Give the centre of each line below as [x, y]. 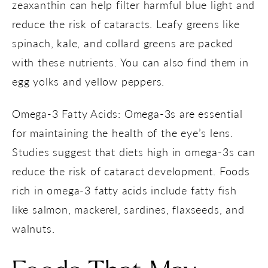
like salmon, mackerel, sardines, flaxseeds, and [128, 209]
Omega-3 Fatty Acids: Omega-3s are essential [127, 113]
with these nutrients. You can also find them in [130, 62]
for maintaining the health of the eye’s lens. [123, 132]
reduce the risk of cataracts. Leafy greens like [126, 23]
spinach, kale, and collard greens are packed [123, 42]
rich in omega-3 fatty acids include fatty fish [124, 190]
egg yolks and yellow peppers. [89, 81]
